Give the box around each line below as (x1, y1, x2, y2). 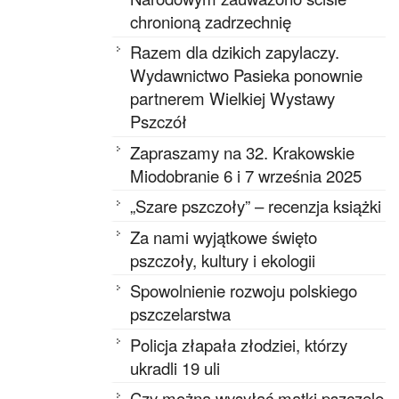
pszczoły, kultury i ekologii (130, 248, 316, 272)
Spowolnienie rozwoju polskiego (130, 279, 358, 303)
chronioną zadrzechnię (130, 9, 292, 33)
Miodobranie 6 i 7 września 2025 (130, 163, 362, 187)
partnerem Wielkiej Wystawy (130, 86, 336, 110)
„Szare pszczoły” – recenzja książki (130, 194, 382, 218)
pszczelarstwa (130, 302, 232, 326)
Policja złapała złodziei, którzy (130, 332, 348, 356)
